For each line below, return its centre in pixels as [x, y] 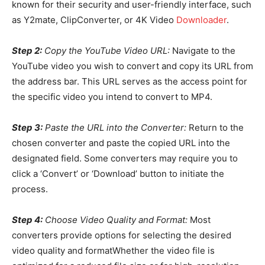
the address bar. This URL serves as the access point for [130, 81]
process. [30, 189]
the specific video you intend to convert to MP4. [112, 96]
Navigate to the [203, 50]
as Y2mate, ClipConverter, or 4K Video [94, 20]
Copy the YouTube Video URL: [106, 50]
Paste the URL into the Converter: [114, 127]
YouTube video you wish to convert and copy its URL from [132, 66]
